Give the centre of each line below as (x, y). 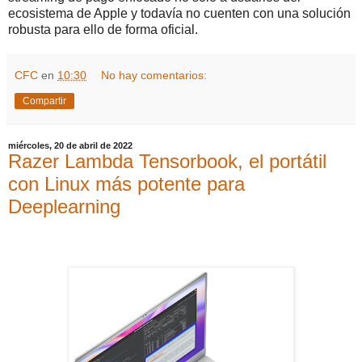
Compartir (44, 101)
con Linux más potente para (126, 184)
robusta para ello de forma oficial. (103, 30)
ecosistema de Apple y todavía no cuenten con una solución (179, 14)
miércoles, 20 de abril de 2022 (70, 146)
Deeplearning (64, 207)
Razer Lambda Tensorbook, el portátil (167, 162)
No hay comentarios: (154, 76)
